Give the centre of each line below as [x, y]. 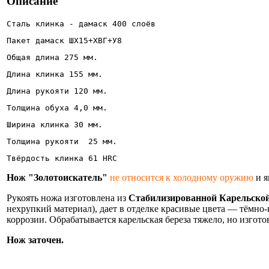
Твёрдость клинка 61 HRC [64, 158]
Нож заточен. [36, 240]
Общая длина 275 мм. [52, 57]
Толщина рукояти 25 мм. [62, 141]
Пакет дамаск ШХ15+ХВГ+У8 [64, 40]
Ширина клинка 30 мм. [57, 124]
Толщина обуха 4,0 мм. [57, 107]
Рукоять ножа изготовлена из [68, 198]
